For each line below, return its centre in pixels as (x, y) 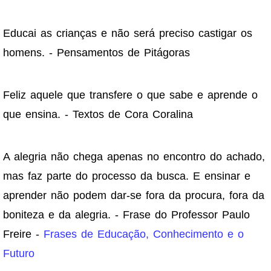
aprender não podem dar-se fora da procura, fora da (134, 196)
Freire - (23, 234)
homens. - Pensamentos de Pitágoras (96, 53)
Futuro (19, 254)
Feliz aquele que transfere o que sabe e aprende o (130, 95)
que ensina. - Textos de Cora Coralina (98, 115)
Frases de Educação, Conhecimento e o (144, 234)
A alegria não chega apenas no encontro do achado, (134, 157)
